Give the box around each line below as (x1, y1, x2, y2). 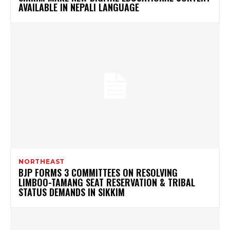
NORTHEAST (18, 158, 65, 166)
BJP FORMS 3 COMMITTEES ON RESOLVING (18, 166, 178, 180)
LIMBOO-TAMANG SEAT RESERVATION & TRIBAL (18, 176, 195, 189)
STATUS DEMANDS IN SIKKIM (18, 185, 125, 199)
